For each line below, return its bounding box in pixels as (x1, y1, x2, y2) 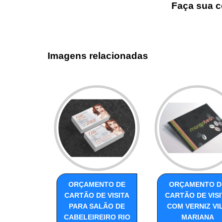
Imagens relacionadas (48, 51, 148, 61)
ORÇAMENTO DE (68, 180, 125, 189)
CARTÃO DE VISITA (64, 191, 129, 200)
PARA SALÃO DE (69, 202, 125, 211)
